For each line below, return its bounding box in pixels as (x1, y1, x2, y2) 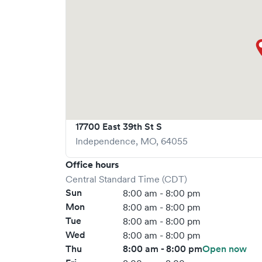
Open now (202, 243, 247, 255)
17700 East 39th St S (75, 120, 162, 133)
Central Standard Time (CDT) (65, 173, 187, 185)
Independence (75, 135, 136, 147)
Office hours (65, 158, 119, 171)
